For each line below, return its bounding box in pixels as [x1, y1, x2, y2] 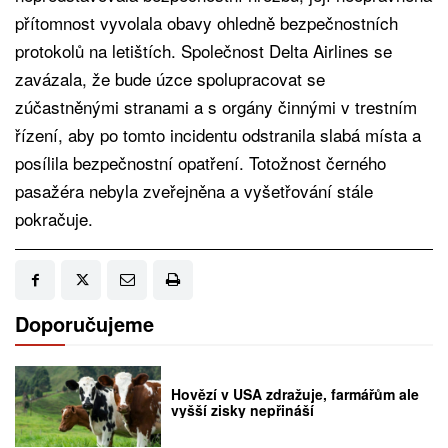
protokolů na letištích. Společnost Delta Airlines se [15, 38, 392, 64]
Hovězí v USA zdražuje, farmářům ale [171, 383, 420, 404]
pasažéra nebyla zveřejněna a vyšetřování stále [15, 178, 373, 204]
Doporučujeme [15, 309, 154, 339]
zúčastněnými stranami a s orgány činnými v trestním [15, 94, 417, 120]
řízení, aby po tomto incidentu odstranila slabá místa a [15, 122, 421, 148]
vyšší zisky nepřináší [171, 399, 315, 420]
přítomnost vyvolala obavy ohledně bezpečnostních [15, 10, 398, 36]
